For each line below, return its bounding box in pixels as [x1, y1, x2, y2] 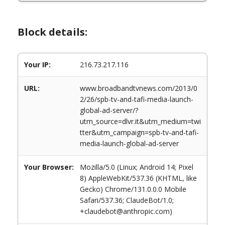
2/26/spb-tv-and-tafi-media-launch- [80, 94, 193, 104]
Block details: [18, 25, 87, 39]
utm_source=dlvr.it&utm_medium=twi [80, 117, 201, 126]
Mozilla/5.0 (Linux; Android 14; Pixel [80, 162, 193, 172]
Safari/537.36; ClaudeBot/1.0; [80, 195, 174, 205]
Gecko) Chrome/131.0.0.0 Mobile [80, 184, 186, 194]
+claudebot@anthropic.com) [80, 206, 172, 216]
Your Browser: [24, 162, 74, 172]
